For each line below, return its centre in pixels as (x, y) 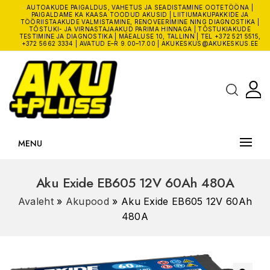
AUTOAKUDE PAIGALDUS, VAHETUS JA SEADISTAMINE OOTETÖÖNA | (140, 7)
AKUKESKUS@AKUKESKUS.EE (210, 43)
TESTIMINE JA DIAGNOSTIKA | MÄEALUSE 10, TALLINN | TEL (117, 36)
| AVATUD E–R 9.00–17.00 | (117, 43)
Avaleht (36, 201)
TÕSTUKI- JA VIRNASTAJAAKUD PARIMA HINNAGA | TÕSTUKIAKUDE (140, 29)
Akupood (87, 201)
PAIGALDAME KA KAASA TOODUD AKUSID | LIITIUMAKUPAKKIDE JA (140, 14)
